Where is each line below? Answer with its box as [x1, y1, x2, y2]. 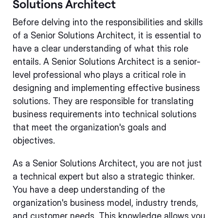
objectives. [13, 135, 55, 145]
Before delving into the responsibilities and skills [13, 17, 203, 27]
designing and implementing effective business [13, 83, 200, 93]
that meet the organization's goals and [13, 122, 166, 132]
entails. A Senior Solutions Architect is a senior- [13, 56, 200, 67]
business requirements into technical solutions [13, 109, 197, 119]
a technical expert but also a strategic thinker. [13, 171, 195, 182]
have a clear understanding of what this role [13, 43, 188, 54]
